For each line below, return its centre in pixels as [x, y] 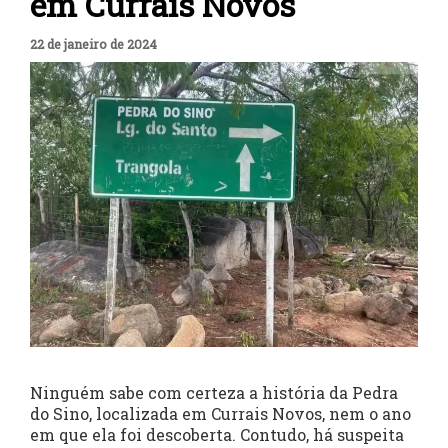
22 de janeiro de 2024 [93, 44]
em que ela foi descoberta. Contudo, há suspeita [217, 435]
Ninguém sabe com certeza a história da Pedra [214, 393]
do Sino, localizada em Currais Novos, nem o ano [220, 414]
